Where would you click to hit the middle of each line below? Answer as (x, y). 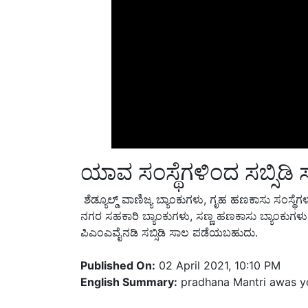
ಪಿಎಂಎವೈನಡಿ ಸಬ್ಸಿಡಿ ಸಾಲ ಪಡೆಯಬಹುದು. (169, 216)
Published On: (118, 249)
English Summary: (129, 265)
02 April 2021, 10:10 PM (218, 249)
